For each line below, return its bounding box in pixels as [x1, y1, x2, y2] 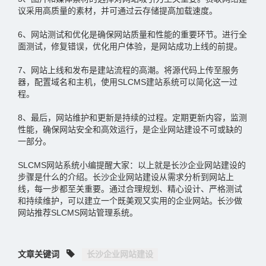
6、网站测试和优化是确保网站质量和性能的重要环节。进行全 [18, 30, 247, 39]
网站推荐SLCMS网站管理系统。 [18, 208, 138, 217]
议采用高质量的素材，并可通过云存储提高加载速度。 [18, 6, 217, 15]
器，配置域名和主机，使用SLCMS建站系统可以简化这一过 [18, 77, 237, 87]
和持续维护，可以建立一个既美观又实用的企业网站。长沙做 [18, 196, 242, 205]
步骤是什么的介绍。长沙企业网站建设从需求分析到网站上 [18, 172, 234, 182]
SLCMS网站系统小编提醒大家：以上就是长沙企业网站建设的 [18, 160, 246, 170]
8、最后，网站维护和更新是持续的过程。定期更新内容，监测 [18, 113, 247, 122]
